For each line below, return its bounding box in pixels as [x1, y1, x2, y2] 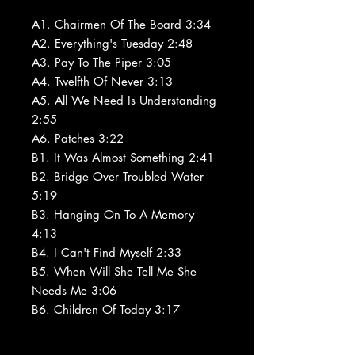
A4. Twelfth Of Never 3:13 [32, 73, 173, 89]
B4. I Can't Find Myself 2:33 [32, 244, 181, 260]
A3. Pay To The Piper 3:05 [32, 54, 171, 70]
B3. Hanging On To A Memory [32, 206, 194, 222]
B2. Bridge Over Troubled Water [32, 168, 204, 184]
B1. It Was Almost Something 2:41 [32, 149, 214, 165]
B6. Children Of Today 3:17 [32, 301, 180, 317]
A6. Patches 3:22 [32, 130, 124, 146]
